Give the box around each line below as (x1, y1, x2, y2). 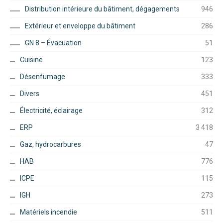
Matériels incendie (20, 208, 77, 216)
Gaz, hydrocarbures (20, 140, 81, 148)
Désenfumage (20, 72, 65, 81)
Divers (20, 89, 39, 98)
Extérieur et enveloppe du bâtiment (25, 21, 135, 30)
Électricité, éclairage (20, 106, 83, 114)
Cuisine (20, 55, 43, 64)
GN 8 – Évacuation (25, 38, 82, 47)
